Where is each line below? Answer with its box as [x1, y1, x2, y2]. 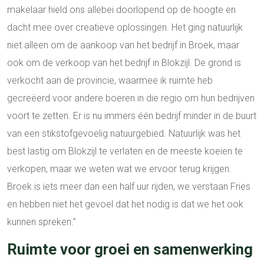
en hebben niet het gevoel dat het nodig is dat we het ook [7, 199, 243, 210]
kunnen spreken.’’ [7, 216, 76, 228]
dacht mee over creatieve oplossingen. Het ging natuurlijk [7, 22, 243, 34]
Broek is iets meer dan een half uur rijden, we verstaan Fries [7, 181, 250, 193]
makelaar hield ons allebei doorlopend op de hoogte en [7, 4, 236, 16]
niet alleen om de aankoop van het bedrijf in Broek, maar [7, 39, 239, 51]
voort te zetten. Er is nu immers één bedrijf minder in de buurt [7, 110, 256, 122]
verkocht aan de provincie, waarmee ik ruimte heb [7, 75, 213, 87]
